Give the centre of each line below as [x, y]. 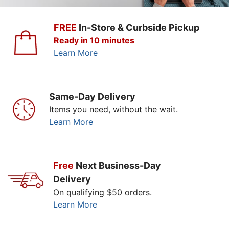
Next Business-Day [118, 166]
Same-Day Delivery [93, 97]
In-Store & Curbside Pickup [139, 28]
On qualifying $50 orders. [102, 192]
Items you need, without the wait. [114, 110]
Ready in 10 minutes [94, 41]
